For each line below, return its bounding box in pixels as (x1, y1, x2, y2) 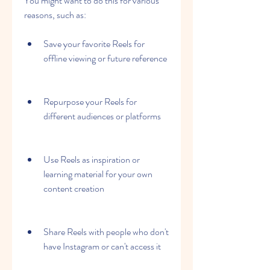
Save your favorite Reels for (43, 37, 145, 51)
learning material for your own (43, 167, 152, 181)
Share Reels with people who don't (43, 225, 169, 239)
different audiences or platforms (43, 109, 161, 123)
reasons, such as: (24, 8, 86, 22)
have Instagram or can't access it (43, 239, 161, 253)
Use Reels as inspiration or (43, 152, 140, 166)
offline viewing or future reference (43, 51, 167, 65)
